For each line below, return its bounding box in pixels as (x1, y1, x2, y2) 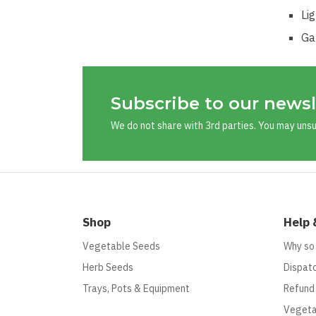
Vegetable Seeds (83, 239, 160, 253)
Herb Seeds (83, 260, 133, 274)
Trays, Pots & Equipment (83, 281, 190, 295)
